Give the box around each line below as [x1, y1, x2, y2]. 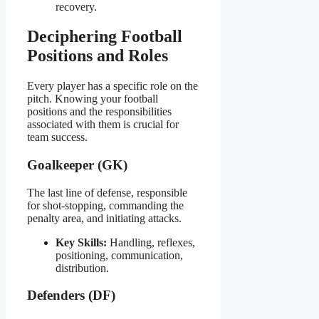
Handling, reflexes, [107, 236, 195, 249]
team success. [27, 131, 88, 144]
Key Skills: [56, 236, 107, 249]
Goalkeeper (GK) [27, 157, 127, 173]
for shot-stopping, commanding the [27, 199, 184, 211]
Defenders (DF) [27, 288, 115, 303]
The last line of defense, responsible [27, 186, 187, 199]
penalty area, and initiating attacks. [27, 211, 182, 224]
